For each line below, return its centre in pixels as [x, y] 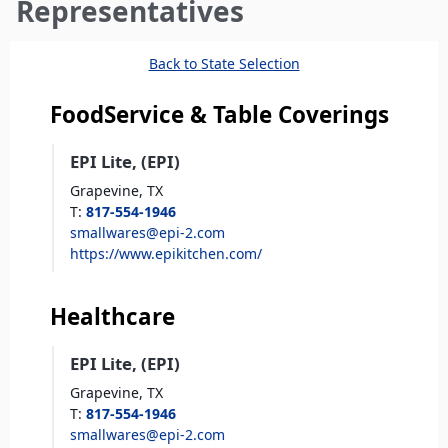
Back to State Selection [224, 64]
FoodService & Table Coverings [219, 115]
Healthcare [112, 317]
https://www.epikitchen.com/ [166, 254]
